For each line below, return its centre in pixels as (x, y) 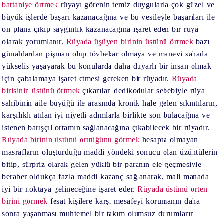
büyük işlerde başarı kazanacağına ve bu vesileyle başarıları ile (109, 17)
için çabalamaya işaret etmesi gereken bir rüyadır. (87, 78)
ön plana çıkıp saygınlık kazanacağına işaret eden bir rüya (100, 29)
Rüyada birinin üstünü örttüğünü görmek (71, 139)
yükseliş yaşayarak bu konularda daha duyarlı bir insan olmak (107, 66)
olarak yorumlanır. (34, 41)
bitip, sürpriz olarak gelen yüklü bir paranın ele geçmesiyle (102, 164)
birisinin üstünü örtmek (41, 90)
